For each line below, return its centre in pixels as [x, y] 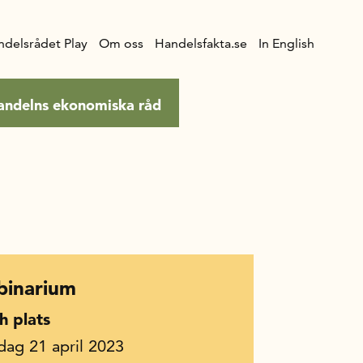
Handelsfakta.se [201, 43]
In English [286, 43]
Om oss [121, 43]
